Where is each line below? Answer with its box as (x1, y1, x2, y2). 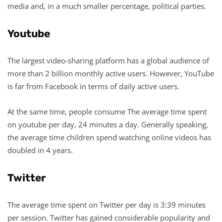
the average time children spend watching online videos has (7, 132, 211, 142)
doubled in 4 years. (7, 145, 73, 155)
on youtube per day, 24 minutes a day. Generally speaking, (7, 119, 208, 129)
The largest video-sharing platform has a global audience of (7, 55, 209, 65)
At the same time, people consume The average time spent (7, 106, 207, 116)
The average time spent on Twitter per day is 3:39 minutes (7, 199, 206, 210)
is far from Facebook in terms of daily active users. (7, 81, 179, 91)
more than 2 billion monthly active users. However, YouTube (7, 68, 214, 78)
